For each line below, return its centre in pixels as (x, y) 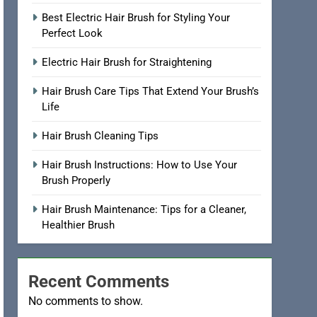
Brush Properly (76, 181)
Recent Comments (99, 282)
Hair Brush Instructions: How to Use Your (140, 165)
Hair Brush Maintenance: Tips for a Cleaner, (144, 210)
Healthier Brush (79, 225)
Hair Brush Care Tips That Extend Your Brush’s (151, 92)
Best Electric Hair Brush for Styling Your (136, 18)
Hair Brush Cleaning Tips (100, 136)
